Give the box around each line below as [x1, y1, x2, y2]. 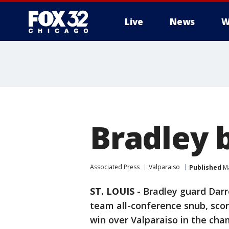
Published [189, 163, 221, 172]
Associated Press [90, 163, 140, 171]
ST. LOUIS [90, 185, 134, 197]
